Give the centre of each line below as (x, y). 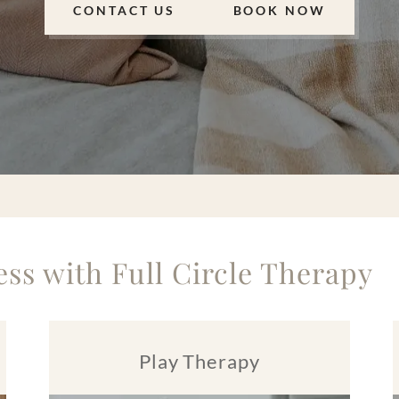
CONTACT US (124, 10)
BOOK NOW (280, 10)
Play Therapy (199, 361)
